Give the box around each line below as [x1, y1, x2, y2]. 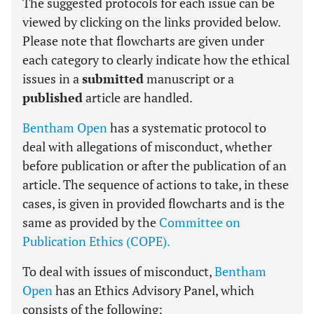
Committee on [159, 214, 240, 231]
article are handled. [83, 89, 193, 106]
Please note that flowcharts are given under [22, 32, 264, 49]
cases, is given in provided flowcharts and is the [22, 195, 285, 212]
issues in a [22, 70, 82, 87]
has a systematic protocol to [107, 119, 266, 136]
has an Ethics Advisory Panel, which [53, 282, 254, 299]
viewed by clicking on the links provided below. [22, 13, 280, 30]
